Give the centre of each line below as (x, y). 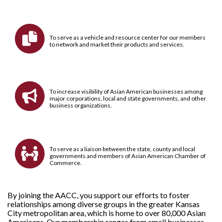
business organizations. (81, 105)
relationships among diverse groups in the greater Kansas (104, 204)
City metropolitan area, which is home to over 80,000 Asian (107, 213)
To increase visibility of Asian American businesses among (126, 91)
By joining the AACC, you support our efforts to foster (99, 195)
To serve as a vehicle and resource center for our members (128, 37)
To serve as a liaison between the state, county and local (122, 149)
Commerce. (66, 163)
